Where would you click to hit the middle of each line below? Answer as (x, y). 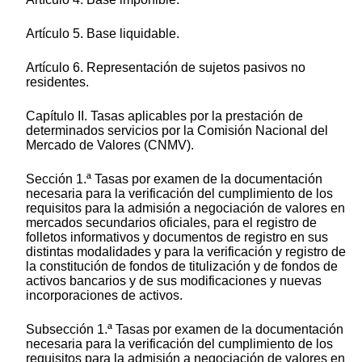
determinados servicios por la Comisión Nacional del (177, 131)
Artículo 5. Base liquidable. (103, 34)
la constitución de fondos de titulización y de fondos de (182, 267)
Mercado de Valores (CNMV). (110, 145)
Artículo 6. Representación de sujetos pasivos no (166, 68)
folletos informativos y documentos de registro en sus (177, 238)
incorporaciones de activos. (104, 296)
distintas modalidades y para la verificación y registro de (186, 252)
